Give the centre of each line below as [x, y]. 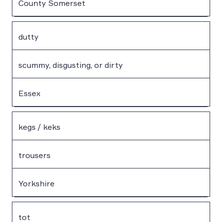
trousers [34, 155]
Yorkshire [36, 183]
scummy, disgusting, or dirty [71, 65]
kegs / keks [39, 127]
